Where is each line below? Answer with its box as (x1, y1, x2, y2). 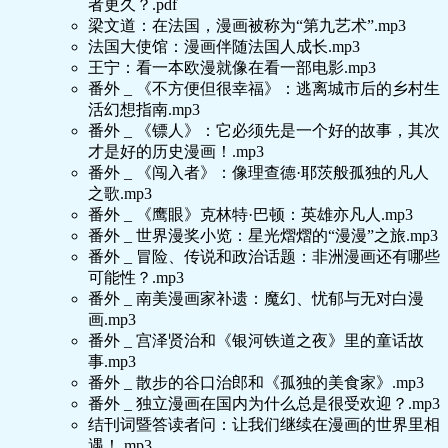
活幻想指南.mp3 (88, 101, 200, 119)
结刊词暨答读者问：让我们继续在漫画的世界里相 (88, 416, 440, 434)
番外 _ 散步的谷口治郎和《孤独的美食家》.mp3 (88, 374, 424, 392)
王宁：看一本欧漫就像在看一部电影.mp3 (88, 59, 376, 77)
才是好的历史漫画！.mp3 (88, 143, 264, 161)
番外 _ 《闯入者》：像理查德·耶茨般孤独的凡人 (88, 164, 429, 182)
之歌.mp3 (88, 185, 152, 203)
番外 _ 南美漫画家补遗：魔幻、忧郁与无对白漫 (88, 290, 424, 308)
